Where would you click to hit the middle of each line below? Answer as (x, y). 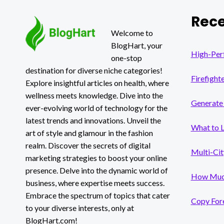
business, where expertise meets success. (95, 182)
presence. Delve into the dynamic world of (97, 170)
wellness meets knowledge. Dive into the (94, 95)
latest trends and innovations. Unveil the (93, 120)
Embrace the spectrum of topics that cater (98, 195)
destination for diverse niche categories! (94, 70)
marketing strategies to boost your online (96, 157)
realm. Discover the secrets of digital (88, 145)
